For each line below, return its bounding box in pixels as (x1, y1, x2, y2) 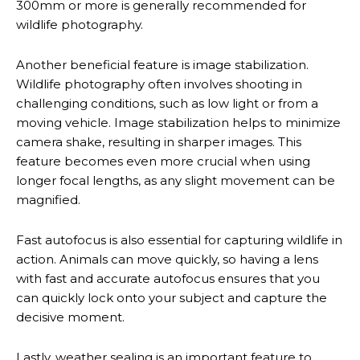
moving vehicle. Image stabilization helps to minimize (16, 115, 341, 130)
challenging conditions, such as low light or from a (16, 96, 318, 111)
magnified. (16, 192, 80, 207)
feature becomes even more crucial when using (16, 153, 310, 169)
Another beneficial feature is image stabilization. (16, 57, 309, 72)
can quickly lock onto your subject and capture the (16, 290, 327, 305)
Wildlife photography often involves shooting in (16, 76, 302, 92)
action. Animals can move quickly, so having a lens (16, 252, 318, 267)
